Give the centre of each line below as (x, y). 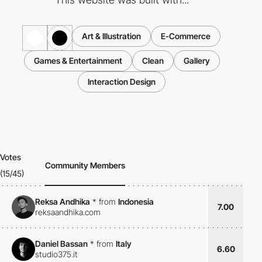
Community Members (85, 165)
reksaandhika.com (68, 212)
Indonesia (136, 202)
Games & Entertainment (78, 60)
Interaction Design (122, 81)
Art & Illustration (111, 36)
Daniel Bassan (61, 244)
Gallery (196, 60)
